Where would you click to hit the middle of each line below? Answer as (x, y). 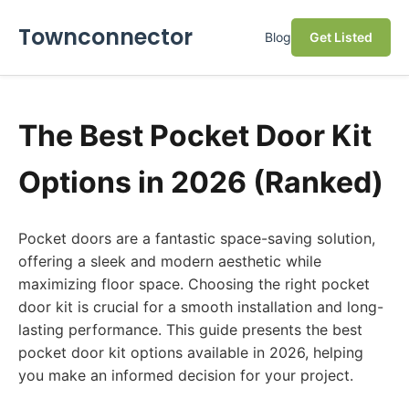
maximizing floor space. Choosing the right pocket (194, 284)
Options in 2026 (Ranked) (201, 182)
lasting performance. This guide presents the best (190, 330)
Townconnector (105, 37)
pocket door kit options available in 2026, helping (191, 352)
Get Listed (341, 37)
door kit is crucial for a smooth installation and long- (201, 307)
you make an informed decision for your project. (186, 375)
